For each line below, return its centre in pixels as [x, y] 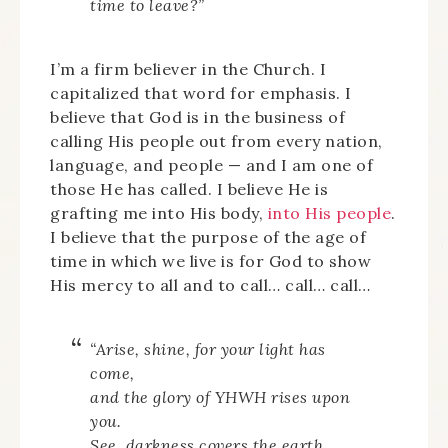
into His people [329, 213]
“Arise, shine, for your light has [208, 349]
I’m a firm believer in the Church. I [188, 69]
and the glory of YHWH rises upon [220, 397]
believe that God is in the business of [197, 117]
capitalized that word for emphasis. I [201, 93]
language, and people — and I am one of [211, 165]
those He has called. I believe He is [189, 189]
